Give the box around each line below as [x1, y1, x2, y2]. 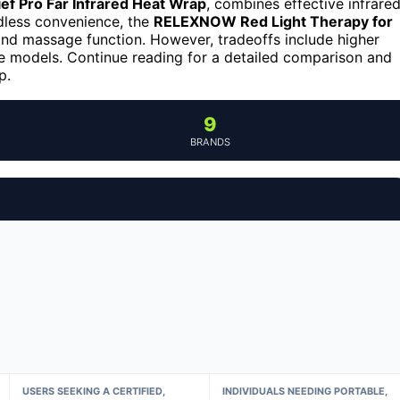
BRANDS [189, 135, 230, 148]
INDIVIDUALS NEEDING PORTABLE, [222, 384, 388, 397]
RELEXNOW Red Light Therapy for [154, 12, 393, 30]
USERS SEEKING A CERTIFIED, [21, 384, 165, 397]
